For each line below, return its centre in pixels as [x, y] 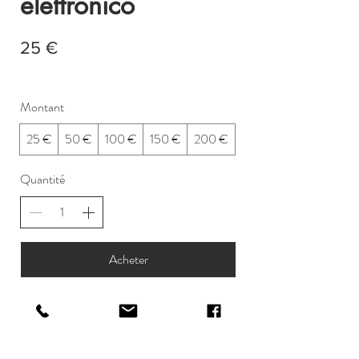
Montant [42, 107]
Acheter [128, 259]
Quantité [42, 179]
